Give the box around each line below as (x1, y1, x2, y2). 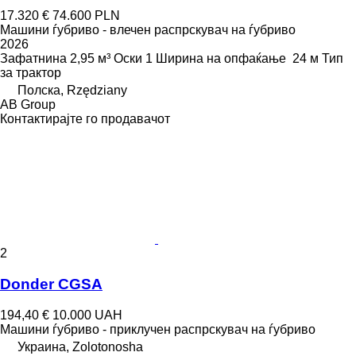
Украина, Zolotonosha (17, 339, 143, 354)
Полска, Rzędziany (17, 83, 127, 98)
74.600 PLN (52, 9, 120, 23)
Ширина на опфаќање (156, 52, 286, 66)
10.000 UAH (52, 308, 122, 322)
